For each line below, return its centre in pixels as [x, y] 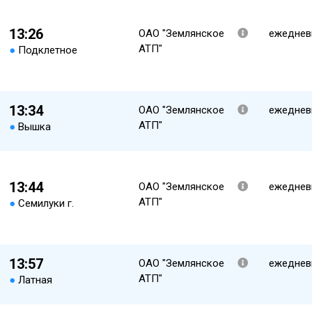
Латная [35, 280]
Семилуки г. [46, 203]
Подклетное [47, 50]
